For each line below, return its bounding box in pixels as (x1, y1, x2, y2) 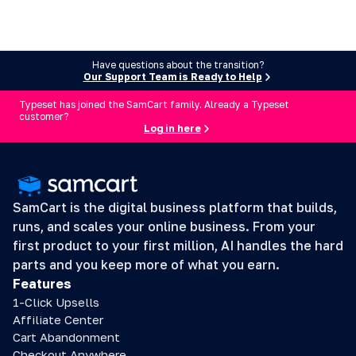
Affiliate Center (13, 312, 103, 327)
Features (13, 276, 72, 292)
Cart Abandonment (13, 330, 120, 344)
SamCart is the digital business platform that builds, (13, 199, 337, 215)
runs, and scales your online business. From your (13, 219, 315, 234)
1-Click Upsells (13, 295, 99, 309)
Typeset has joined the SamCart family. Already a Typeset (19, 99, 289, 110)
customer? (19, 110, 68, 122)
